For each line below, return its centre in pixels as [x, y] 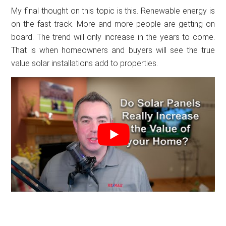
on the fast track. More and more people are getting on [113, 24]
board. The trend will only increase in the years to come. [113, 37]
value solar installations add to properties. [85, 64]
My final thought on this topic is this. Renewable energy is [113, 11]
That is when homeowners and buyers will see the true [113, 50]
